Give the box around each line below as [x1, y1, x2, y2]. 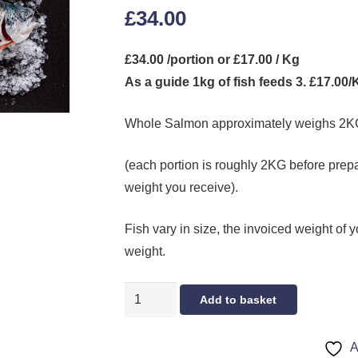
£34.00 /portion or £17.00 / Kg [124, 52, 300, 66]
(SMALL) [123, 329, 174, 344]
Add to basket [200, 292, 277, 306]
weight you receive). [124, 180, 238, 194]
